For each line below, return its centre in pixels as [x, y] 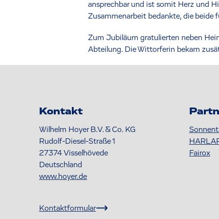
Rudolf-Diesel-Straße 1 [77, 142]
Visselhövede [86, 153]
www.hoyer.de [63, 177]
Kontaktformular [67, 208]
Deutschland [61, 165]
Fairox [199, 153]
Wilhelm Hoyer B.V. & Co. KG [87, 130]
